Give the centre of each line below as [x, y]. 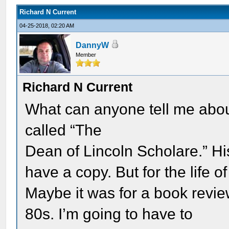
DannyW [93, 45]
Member [86, 55]
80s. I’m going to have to [109, 214]
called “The [64, 130]
